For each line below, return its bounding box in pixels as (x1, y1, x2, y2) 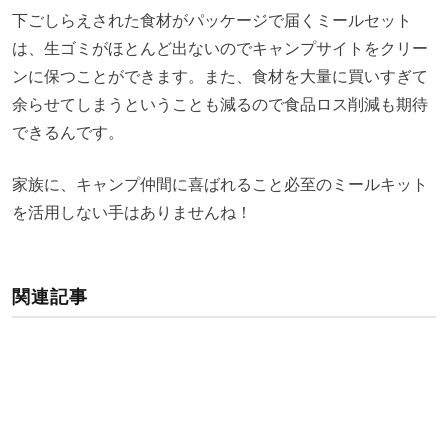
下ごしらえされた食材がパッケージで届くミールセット (12, 8, 412, 31)
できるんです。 (12, 120, 124, 143)
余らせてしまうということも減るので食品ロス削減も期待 (12, 92, 428, 115)
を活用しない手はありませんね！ (12, 200, 252, 223)
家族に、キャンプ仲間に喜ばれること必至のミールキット (12, 172, 428, 195)
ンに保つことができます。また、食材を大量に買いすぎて (12, 64, 428, 87)
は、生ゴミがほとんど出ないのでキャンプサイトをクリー (12, 36, 428, 59)
